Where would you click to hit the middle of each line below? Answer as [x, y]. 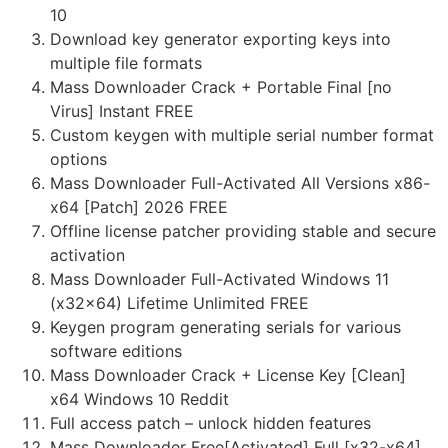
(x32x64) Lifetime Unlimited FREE [179, 303]
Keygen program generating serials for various [225, 327]
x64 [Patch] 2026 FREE [139, 207]
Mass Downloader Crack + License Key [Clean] [228, 375]
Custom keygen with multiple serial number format [242, 135]
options [78, 159]
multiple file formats [126, 63]
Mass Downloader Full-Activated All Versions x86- [240, 183]
